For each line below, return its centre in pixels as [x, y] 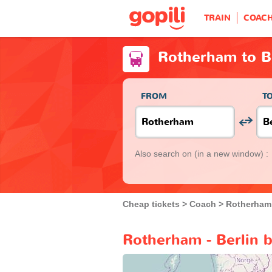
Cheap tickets [151, 204]
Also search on [165, 153]
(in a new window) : [231, 153]
